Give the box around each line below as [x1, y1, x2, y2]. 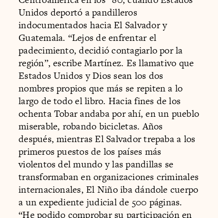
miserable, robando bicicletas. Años [18, 119, 163, 133]
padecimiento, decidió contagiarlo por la [18, 43, 183, 57]
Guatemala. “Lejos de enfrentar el [18, 31, 157, 44]
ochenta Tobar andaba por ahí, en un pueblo [18, 107, 200, 120]
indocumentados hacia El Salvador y [18, 18, 167, 32]
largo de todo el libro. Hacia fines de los [18, 94, 181, 108]
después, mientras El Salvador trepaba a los [18, 132, 196, 145]
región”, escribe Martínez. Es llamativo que [18, 56, 194, 70]
